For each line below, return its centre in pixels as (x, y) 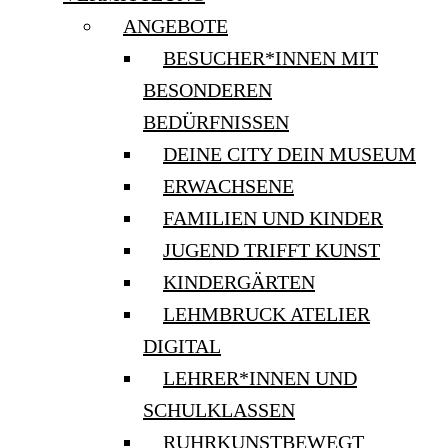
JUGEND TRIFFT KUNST (271, 250)
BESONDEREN (207, 90)
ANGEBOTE (175, 26)
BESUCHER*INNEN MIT (270, 58)
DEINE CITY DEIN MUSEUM (289, 154)
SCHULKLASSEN (219, 410)
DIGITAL (182, 346)
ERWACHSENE (228, 186)
